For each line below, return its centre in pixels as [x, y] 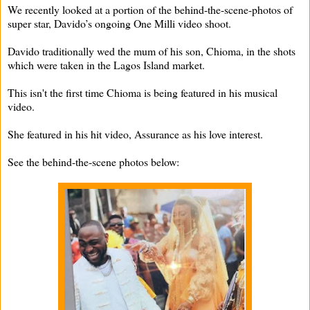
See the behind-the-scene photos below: [93, 161]
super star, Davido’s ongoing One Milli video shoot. [119, 23]
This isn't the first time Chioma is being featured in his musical [143, 92]
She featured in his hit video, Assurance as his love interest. [135, 134]
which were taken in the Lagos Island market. [106, 64]
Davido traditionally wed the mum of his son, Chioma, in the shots [152, 51]
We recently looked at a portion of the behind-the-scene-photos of [150, 9]
